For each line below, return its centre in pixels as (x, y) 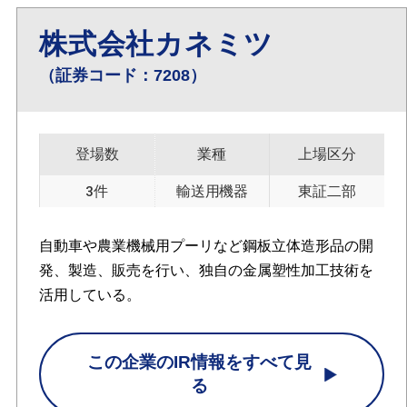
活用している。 (89, 294)
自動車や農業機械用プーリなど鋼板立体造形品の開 (206, 245)
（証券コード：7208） (122, 76)
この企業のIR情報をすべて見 (200, 362)
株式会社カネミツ (156, 45)
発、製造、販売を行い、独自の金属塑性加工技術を (206, 270)
